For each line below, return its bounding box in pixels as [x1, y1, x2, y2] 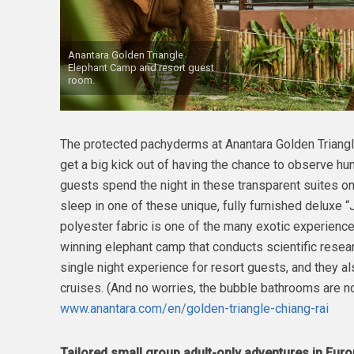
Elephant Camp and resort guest [67, 61, 214, 73]
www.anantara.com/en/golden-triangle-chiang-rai [59, 300, 329, 316]
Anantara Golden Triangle [67, 48, 183, 61]
